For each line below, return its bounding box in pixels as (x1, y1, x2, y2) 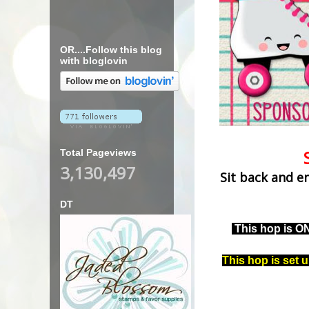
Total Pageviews (60, 147, 137, 159)
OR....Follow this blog (60, 44, 162, 56)
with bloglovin (60, 55, 128, 67)
